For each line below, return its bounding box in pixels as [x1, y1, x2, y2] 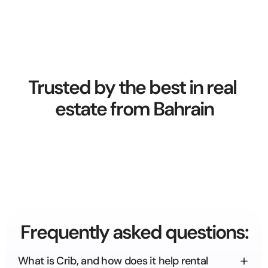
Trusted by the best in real [28, 75, 236, 100]
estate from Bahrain [54, 96, 214, 121]
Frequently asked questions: [20, 220, 248, 245]
